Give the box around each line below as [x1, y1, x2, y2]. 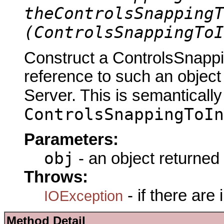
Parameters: [24, 130, 118, 148]
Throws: [24, 167, 88, 186]
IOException [44, 187, 123, 204]
